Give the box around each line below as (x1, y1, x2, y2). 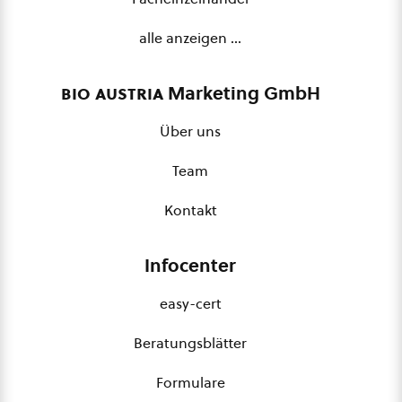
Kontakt (163, 200, 217, 220)
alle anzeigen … (139, 28, 241, 48)
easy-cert (159, 293, 222, 313)
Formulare (155, 372, 225, 392)
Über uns (160, 121, 221, 141)
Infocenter (144, 253, 236, 278)
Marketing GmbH (162, 81, 320, 106)
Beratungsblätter (134, 333, 247, 353)
